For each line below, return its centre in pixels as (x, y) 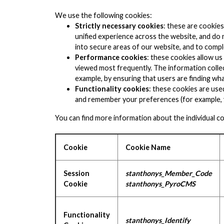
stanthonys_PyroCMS (160, 184)
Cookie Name (148, 147)
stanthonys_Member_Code (169, 173)
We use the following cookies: (104, 15)
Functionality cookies (112, 89)
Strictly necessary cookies (119, 26)
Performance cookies (111, 57)
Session (76, 173)
